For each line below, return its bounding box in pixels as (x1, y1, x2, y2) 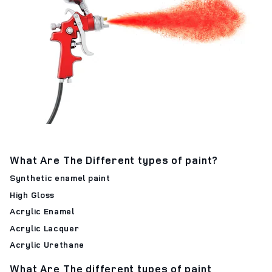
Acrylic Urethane (10, 239, 85, 250)
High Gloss (10, 188, 55, 200)
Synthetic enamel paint (10, 172, 110, 183)
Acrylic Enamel (10, 205, 75, 217)
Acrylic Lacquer (10, 222, 80, 234)
